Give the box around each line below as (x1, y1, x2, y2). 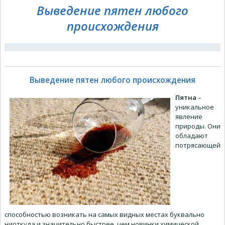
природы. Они (175, 122, 220, 131)
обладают (175, 131, 209, 141)
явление (175, 112, 202, 122)
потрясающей (175, 141, 220, 150)
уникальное (175, 102, 214, 112)
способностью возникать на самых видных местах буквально (5, 210, 204, 219)
